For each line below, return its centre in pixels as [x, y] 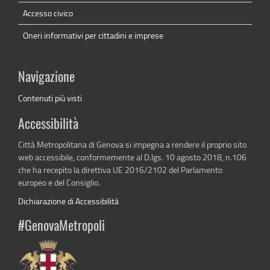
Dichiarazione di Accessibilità [68, 201]
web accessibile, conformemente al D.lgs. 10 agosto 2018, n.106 [132, 157]
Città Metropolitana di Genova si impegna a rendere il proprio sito [132, 145]
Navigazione [46, 78]
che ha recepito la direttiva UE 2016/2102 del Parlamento [120, 170]
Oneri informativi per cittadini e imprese [93, 36]
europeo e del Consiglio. [59, 183]
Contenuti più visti [50, 98]
